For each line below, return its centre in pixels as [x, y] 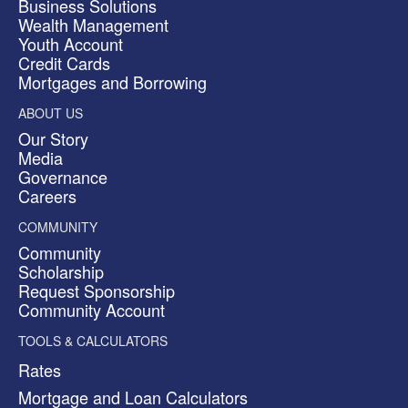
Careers [47, 195]
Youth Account [71, 43]
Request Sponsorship [97, 290]
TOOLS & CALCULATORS [93, 340]
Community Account [92, 309]
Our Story [53, 138]
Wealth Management [93, 24]
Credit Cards [64, 62]
